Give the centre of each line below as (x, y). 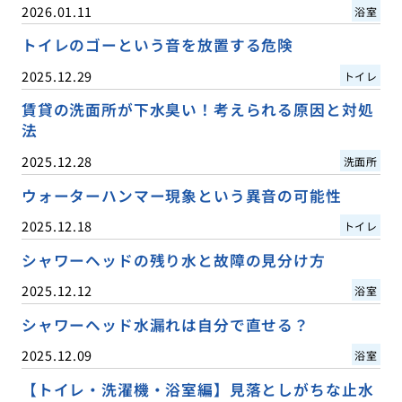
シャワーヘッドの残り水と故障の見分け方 (173, 260)
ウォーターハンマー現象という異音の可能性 (181, 195)
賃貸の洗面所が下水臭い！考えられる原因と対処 (197, 110)
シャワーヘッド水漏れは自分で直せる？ (165, 324)
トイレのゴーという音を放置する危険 (157, 45)
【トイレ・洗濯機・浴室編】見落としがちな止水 (197, 389)
